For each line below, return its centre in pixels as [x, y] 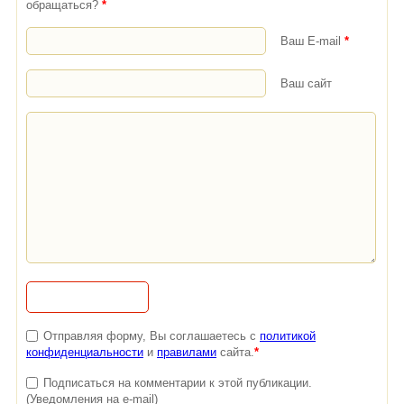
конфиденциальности [85, 352]
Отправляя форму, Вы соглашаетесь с [151, 335]
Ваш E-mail [312, 41]
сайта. [235, 352]
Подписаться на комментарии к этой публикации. [178, 382]
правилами [187, 352]
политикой [288, 335]
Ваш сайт [306, 83]
